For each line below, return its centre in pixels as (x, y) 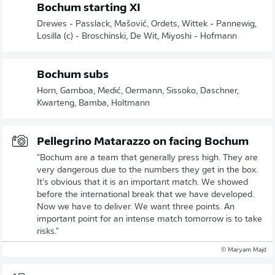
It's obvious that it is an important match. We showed (142, 182)
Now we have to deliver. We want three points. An (136, 207)
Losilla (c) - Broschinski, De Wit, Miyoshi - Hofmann (137, 36)
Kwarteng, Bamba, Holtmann (93, 103)
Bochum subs (73, 75)
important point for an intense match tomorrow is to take (149, 219)
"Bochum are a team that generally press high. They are (147, 158)
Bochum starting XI (89, 8)
